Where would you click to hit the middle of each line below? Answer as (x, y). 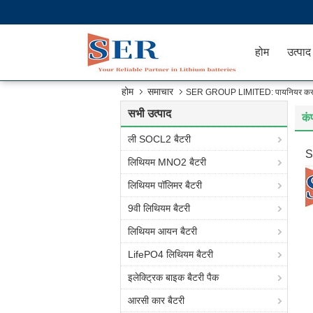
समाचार (160, 92)
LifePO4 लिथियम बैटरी (170, 254)
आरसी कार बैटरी (156, 300)
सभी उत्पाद (150, 114)
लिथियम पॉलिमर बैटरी (165, 185)
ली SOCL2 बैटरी (159, 139)
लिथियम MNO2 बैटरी (167, 162)
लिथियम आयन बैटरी (162, 231)
